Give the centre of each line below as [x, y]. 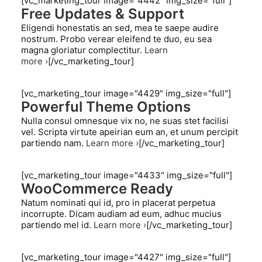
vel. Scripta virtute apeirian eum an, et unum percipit [130, 132]
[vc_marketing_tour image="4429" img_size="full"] [126, 93]
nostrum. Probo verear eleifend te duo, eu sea [116, 39]
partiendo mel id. [57, 225]
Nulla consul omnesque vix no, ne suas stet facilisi [125, 121]
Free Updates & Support [103, 14]
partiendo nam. [54, 143]
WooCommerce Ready [97, 189]
